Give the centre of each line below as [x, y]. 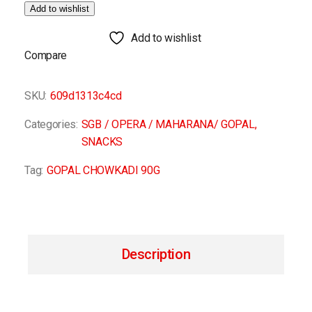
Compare [46, 55]
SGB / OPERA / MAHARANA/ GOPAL [168, 124]
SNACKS [102, 142]
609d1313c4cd [86, 96]
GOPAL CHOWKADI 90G [103, 170]
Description [156, 254]
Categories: [51, 124]
